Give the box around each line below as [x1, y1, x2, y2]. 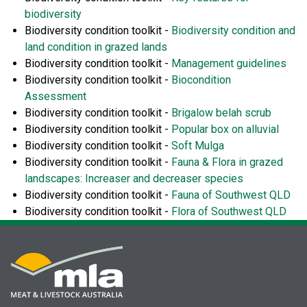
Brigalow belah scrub [171, 106, 271, 120]
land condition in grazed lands [25, 40, 167, 54]
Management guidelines [171, 57, 286, 71]
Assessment [25, 90, 89, 103]
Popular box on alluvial [171, 123, 282, 136]
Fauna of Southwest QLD [171, 188, 291, 202]
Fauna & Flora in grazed [171, 156, 283, 169]
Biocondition [171, 73, 231, 87]
